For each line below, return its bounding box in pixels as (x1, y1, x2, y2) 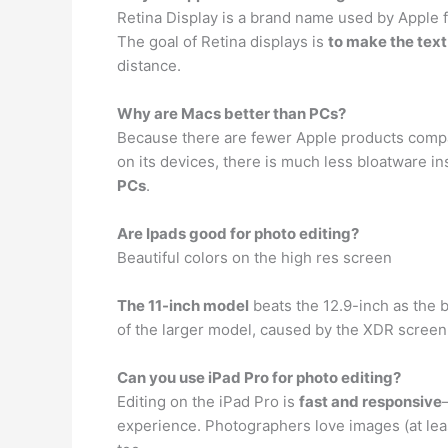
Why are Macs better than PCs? (117, 104, 346, 123)
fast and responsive (299, 392, 442, 411)
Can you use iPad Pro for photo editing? (117, 368, 401, 387)
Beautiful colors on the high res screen (117, 248, 392, 267)
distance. (117, 56, 181, 75)
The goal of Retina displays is (117, 32, 328, 51)
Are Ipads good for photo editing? (117, 224, 359, 243)
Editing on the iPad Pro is (117, 392, 299, 411)
